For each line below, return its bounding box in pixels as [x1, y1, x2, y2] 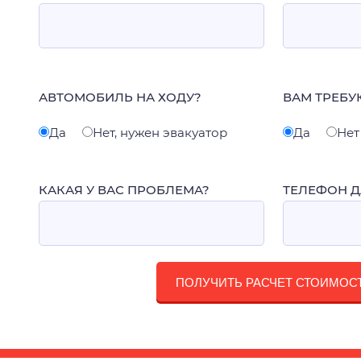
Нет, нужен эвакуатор [92, 125, 227, 140]
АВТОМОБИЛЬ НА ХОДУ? [38, 89, 201, 105]
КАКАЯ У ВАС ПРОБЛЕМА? [38, 182, 210, 197]
